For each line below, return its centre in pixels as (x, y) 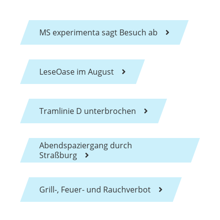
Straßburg (58, 155)
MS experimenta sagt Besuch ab (98, 32)
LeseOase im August (77, 71)
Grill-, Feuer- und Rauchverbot (95, 189)
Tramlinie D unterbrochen (88, 111)
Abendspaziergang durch (86, 145)
